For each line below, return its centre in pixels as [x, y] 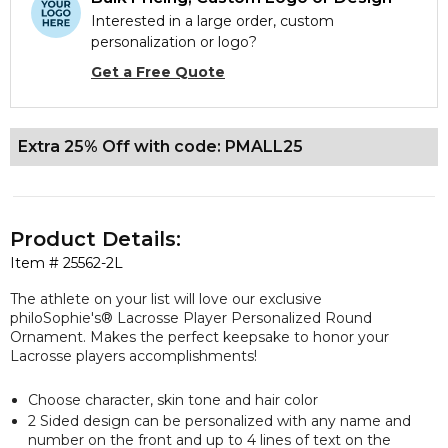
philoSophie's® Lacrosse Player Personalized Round [191, 317]
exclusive [290, 298]
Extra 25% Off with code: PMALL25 [160, 146]
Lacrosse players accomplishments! [133, 355]
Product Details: [95, 239]
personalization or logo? [174, 42]
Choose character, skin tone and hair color [173, 399]
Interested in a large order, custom [212, 21]
